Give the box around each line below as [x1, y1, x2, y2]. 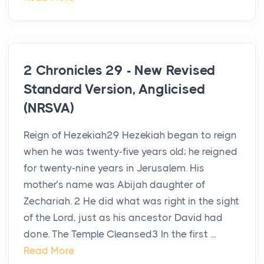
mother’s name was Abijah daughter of [24, 179, 205, 191]
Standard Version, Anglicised [24, 81, 205, 98]
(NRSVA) [24, 100, 74, 117]
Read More [24, 245, 74, 257]
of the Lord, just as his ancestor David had [24, 212, 223, 224]
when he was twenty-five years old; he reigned [24, 146, 237, 158]
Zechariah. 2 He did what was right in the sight [24, 195, 239, 207]
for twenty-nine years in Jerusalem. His [24, 162, 204, 174]
